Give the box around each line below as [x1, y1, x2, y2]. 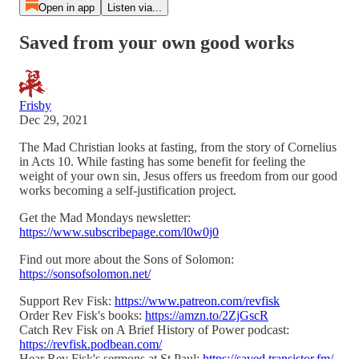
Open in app [38, 2, 95, 14]
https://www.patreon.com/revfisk [115, 293, 280, 308]
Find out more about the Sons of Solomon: [19, 252, 234, 266]
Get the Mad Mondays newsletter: [19, 210, 191, 224]
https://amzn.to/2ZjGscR [145, 308, 268, 322]
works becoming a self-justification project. [19, 183, 236, 197]
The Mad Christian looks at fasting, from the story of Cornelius [19, 139, 337, 154]
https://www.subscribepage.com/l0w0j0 [19, 224, 219, 239]
